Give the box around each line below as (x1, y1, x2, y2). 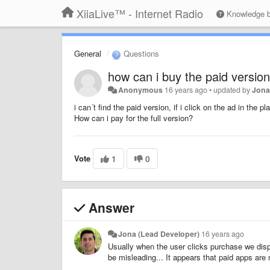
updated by (213, 84, 253, 95)
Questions (121, 48, 159, 59)
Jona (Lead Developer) (118, 228, 200, 239)
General (74, 48, 101, 59)
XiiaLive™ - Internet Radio (77, 5, 203, 21)
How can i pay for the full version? (74, 111, 193, 124)
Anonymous (118, 84, 163, 95)
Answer (85, 198, 134, 216)
